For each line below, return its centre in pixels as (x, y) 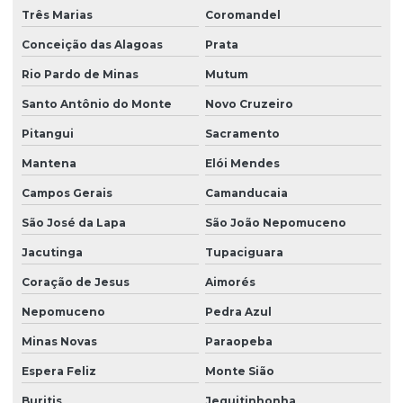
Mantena (49, 164)
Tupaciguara (244, 253)
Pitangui (48, 134)
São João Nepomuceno (275, 223)
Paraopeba (238, 342)
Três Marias (57, 15)
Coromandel (242, 15)
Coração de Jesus (76, 282)
